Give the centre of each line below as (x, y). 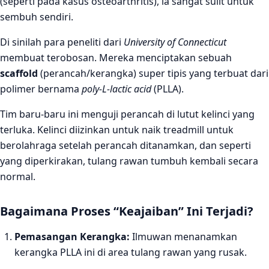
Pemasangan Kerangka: (72, 237)
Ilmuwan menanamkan (183, 237)
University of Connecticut (175, 42)
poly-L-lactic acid (116, 89)
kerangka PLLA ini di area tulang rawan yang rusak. (131, 252)
